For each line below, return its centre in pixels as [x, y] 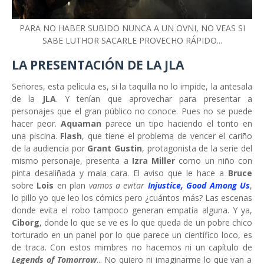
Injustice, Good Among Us [199, 186]
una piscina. [36, 136]
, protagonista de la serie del [197, 148]
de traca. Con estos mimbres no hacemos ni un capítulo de [132, 247]
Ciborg [26, 223]
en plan [70, 186]
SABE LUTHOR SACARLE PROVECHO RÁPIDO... [132, 41]
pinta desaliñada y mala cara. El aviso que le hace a [120, 173]
